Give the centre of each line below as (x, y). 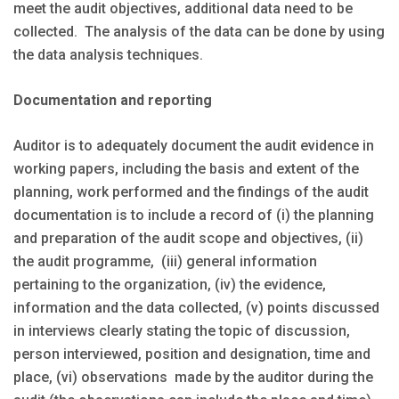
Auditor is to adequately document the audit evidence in (194, 145)
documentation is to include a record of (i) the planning (194, 215)
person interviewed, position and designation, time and (192, 354)
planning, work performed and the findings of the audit (191, 191)
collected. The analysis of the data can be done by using (199, 31)
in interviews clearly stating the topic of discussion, (182, 330)
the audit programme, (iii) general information (165, 261)
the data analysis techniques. (108, 54)
